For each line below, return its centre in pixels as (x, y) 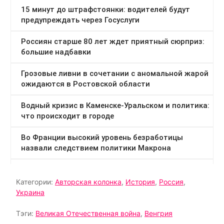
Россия (171, 182)
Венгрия (158, 213)
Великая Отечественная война (88, 213)
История (140, 182)
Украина (30, 192)
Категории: (35, 182)
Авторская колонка (88, 182)
